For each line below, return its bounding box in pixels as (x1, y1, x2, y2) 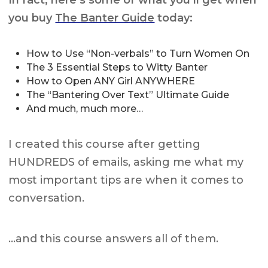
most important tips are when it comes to (8, 173, 244, 187)
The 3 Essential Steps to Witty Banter (26, 61, 208, 73)
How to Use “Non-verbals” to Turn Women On (26, 47, 250, 59)
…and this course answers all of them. (8, 232, 219, 245)
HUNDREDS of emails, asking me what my (8, 155, 244, 169)
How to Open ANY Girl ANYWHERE (26, 75, 196, 87)
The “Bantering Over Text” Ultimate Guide (26, 89, 230, 100)
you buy (8, 11, 56, 25)
